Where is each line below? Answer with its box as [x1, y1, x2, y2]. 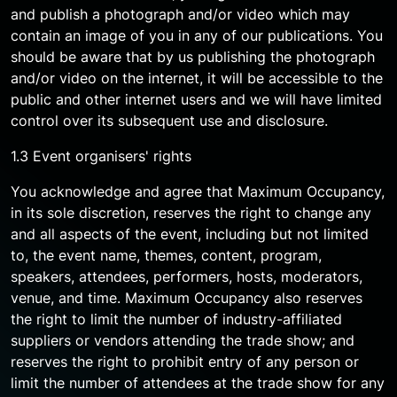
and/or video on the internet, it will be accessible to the [11, 69, 383, 87]
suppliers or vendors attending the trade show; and [11, 331, 354, 349]
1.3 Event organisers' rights [11, 147, 191, 165]
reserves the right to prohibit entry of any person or [11, 353, 359, 370]
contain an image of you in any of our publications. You [11, 27, 383, 44]
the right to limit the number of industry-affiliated [11, 310, 342, 328]
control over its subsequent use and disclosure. [11, 112, 328, 129]
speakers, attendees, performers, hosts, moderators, [11, 268, 362, 285]
